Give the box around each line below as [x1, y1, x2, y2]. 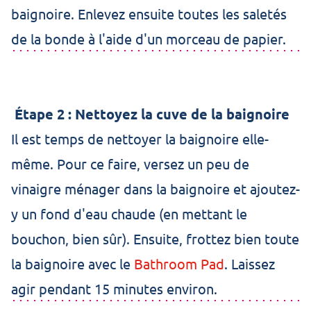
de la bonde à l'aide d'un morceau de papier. [11, 30, 286, 47]
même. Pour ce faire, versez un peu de [11, 155, 249, 172]
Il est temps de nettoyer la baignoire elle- [11, 130, 269, 147]
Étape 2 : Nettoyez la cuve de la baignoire [11, 105, 289, 123]
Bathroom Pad [134, 255, 224, 272]
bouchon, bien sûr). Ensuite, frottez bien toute [11, 230, 299, 247]
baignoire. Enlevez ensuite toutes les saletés [11, 5, 287, 22]
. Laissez [224, 255, 275, 272]
